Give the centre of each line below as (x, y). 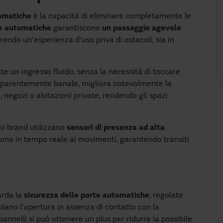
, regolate (166, 196)
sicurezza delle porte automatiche (87, 196)
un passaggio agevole (142, 28)
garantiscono (77, 28)
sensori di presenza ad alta (116, 128)
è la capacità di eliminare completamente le (111, 16)
